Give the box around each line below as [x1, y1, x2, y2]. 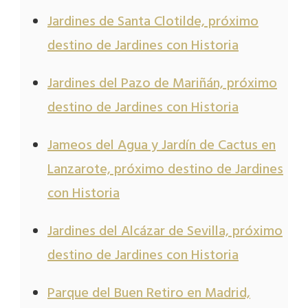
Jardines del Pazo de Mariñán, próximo [47, 72, 277, 95]
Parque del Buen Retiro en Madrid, [47, 282, 250, 305]
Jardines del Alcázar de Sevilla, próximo [47, 220, 283, 243]
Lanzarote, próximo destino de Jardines [47, 158, 283, 181]
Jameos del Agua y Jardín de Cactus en [47, 134, 276, 157]
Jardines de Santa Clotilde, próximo [47, 10, 258, 33]
